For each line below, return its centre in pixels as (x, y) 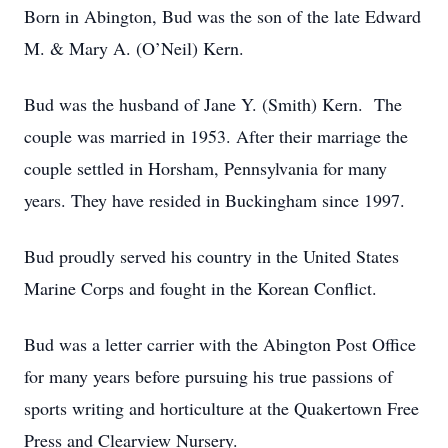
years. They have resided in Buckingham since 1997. (214, 200)
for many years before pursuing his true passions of (208, 376)
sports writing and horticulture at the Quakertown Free (221, 408)
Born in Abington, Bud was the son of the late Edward (222, 16)
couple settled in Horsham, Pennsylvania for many (205, 168)
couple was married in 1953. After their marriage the (216, 136)
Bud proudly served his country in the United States (211, 256)
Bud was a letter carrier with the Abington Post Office (220, 344)
